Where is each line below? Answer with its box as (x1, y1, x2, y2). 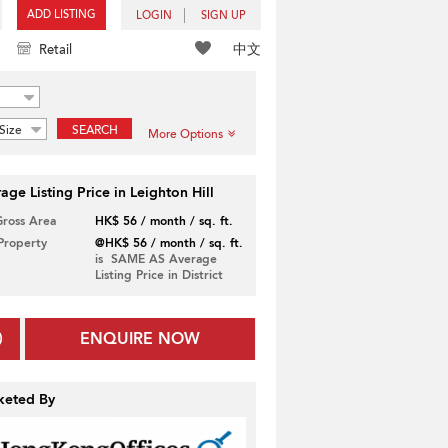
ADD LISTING (27, 7, 96, 22)
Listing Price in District (94, 267, 223, 283)
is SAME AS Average (94, 251, 217, 267)
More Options (148, 126, 223, 142)
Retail (39, 41, 72, 59)
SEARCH (71, 122, 118, 138)
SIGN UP (201, 8, 246, 23)
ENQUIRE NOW (80, 328, 201, 350)
